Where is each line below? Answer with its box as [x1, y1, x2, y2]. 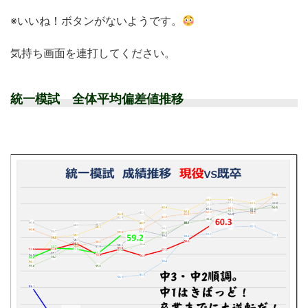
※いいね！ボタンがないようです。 [10, 13, 182, 27]
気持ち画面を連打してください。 [10, 45, 175, 60]
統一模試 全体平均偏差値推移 [10, 91, 184, 106]
